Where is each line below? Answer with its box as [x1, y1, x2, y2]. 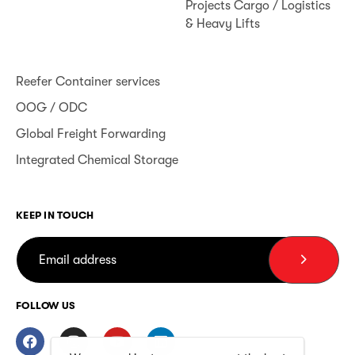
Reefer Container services [16, 74, 160, 89]
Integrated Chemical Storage [16, 152, 178, 167]
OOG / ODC [16, 100, 87, 115]
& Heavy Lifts [185, 16, 260, 31]
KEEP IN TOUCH [16, 208, 94, 221]
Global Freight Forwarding [16, 126, 166, 141]
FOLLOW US [16, 300, 76, 312]
